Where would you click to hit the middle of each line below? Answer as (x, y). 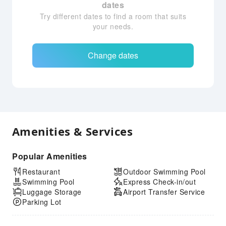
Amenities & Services (72, 131)
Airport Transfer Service (164, 192)
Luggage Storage (52, 192)
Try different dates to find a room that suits (113, 16)
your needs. (113, 26)
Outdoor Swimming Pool (164, 172)
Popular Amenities (50, 156)
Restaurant (41, 172)
